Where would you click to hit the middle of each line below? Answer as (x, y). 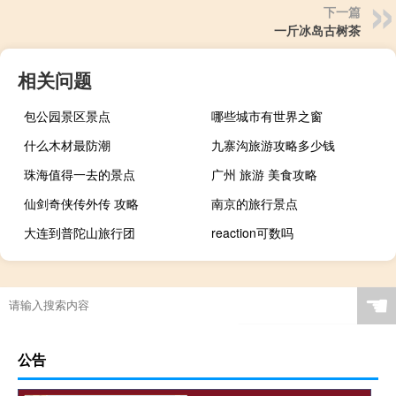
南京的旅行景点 (255, 204)
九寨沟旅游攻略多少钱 (274, 145)
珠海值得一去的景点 (80, 175)
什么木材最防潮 (67, 145)
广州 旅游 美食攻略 (265, 175)
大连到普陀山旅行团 (80, 233)
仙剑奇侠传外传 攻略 (81, 204)
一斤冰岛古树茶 (317, 30)
